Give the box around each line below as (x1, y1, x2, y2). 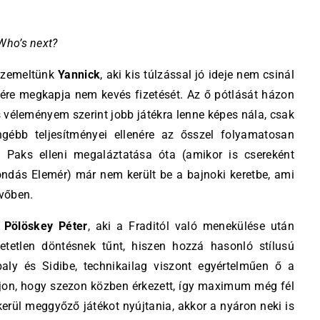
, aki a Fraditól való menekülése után (87, 219, 294, 233)
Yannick (58, 68, 101, 81)
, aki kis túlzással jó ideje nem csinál (100, 68, 294, 81)
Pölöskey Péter (4, 219, 88, 233)
